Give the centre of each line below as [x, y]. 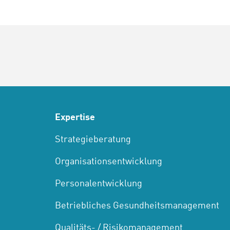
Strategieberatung [93, 140]
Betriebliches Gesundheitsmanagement [137, 206]
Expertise [75, 118]
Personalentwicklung [99, 184]
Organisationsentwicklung [109, 162]
